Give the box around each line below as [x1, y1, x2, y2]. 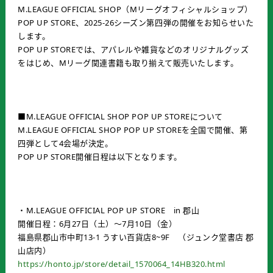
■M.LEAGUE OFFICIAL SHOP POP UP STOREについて [18, 110, 223, 122]
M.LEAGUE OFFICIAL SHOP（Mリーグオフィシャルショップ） [18, 3, 253, 15]
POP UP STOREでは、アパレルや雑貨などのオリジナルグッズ [18, 43, 249, 55]
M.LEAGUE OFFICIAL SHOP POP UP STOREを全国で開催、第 [18, 124, 248, 135]
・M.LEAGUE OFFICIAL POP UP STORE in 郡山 [18, 204, 200, 216]
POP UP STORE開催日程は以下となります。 [18, 151, 182, 162]
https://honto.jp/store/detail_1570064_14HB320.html [18, 258, 225, 269]
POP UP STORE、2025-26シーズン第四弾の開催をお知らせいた [18, 16, 254, 28]
